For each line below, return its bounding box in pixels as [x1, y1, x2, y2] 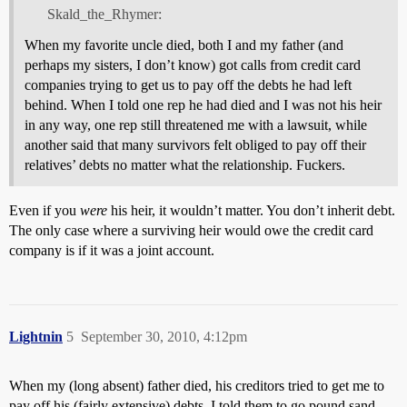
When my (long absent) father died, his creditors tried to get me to [9, 377, 384, 393]
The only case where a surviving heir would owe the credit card [9, 222, 373, 238]
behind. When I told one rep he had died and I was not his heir [25, 96, 382, 113]
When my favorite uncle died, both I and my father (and [25, 36, 343, 53]
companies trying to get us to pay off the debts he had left [25, 76, 352, 93]
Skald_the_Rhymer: [46, 5, 162, 22]
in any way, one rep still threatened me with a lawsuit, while [25, 116, 367, 133]
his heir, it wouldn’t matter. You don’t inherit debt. [107, 202, 395, 218]
